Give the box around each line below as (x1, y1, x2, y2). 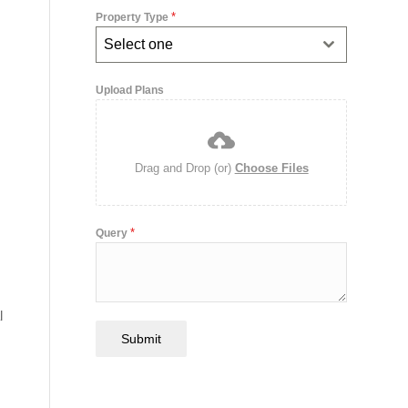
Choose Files (234, 161, 309, 175)
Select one (104, 36, 174, 52)
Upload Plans (96, 84, 165, 97)
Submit (121, 331, 162, 346)
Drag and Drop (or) (134, 161, 235, 175)
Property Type (96, 11, 172, 24)
